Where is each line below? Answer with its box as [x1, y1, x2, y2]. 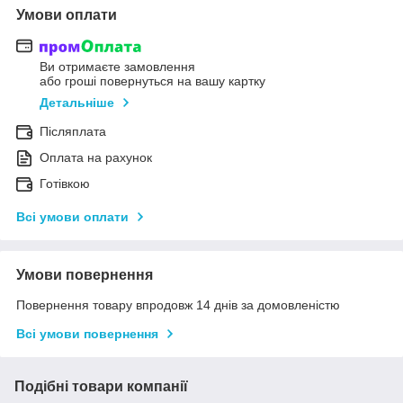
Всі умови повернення [16, 327, 158, 342]
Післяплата [40, 124, 106, 139]
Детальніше [40, 95, 114, 111]
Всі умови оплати [16, 210, 129, 225]
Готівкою [40, 176, 90, 192]
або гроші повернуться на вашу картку [40, 74, 265, 89]
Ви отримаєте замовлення [40, 59, 195, 75]
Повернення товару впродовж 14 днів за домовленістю [16, 298, 340, 313]
